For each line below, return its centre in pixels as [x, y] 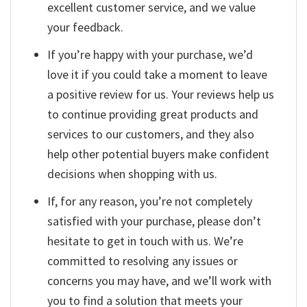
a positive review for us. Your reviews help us [161, 95]
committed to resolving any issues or [143, 260]
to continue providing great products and [153, 114]
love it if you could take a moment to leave [158, 75]
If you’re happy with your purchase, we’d [150, 55]
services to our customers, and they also [151, 134]
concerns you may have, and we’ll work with [160, 280]
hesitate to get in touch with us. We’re [146, 241]
